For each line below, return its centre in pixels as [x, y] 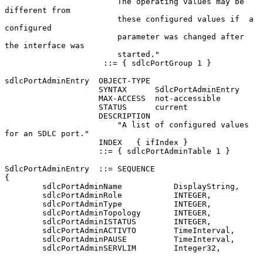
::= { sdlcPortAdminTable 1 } [52, 151]
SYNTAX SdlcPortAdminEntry [52, 89]
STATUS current [52, 107]
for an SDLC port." [47, 133]
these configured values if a [61, 19]
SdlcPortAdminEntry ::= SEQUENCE [80, 168]
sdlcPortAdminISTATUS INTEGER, [23, 221]
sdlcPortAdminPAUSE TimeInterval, [23, 239]
